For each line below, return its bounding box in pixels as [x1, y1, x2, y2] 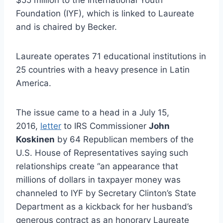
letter [40, 120, 61, 131]
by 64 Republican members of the [55, 134, 194, 144]
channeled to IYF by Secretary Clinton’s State [16, 188, 196, 198]
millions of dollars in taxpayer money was [16, 174, 181, 185]
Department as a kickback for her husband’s [16, 201, 193, 212]
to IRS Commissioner [61, 120, 149, 131]
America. [16, 78, 51, 88]
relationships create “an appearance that [16, 161, 178, 171]
